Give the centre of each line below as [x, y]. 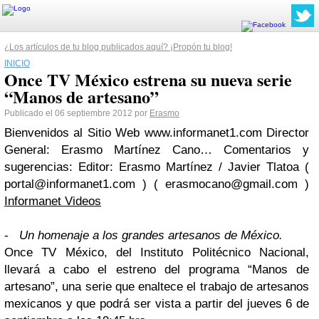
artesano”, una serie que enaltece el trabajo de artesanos [157, 287]
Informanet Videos [53, 201]
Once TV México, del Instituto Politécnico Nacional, [157, 252]
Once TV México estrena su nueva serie [148, 79]
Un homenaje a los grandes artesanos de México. [151, 235]
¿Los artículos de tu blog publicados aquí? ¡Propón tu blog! [118, 47]
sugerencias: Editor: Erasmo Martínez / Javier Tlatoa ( [157, 167]
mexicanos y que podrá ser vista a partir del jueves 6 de [157, 304]
